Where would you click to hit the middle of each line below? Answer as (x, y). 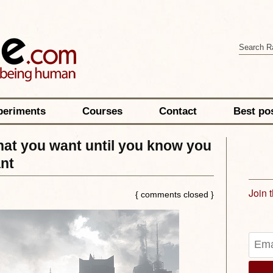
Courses (102, 111)
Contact (178, 111)
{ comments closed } (174, 194)
